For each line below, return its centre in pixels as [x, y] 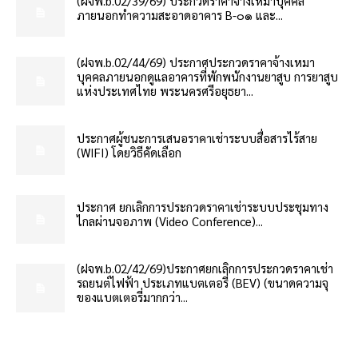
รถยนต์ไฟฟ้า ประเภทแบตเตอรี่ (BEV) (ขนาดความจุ [203, 283]
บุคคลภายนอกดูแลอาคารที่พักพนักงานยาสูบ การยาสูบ [208, 76]
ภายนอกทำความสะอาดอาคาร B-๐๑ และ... [180, 14]
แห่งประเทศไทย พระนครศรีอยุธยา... [165, 90]
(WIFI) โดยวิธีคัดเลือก [129, 152]
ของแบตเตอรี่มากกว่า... [133, 297]
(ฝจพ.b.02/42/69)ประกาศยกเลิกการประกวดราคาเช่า [205, 268]
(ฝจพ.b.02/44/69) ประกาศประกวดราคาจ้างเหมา [196, 62]
